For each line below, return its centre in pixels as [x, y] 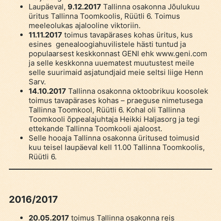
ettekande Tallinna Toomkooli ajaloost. [95, 128]
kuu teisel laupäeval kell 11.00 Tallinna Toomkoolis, [116, 147]
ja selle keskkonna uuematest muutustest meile [111, 63]
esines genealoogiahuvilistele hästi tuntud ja [107, 44]
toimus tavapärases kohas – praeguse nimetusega [115, 100]
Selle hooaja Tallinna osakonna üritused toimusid [114, 138]
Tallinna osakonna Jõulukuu [150, 6]
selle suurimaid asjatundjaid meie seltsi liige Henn [116, 72]
